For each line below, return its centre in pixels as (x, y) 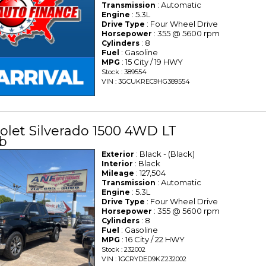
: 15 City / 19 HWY (152, 62)
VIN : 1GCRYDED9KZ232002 (144, 259)
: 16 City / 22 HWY (153, 240)
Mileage (118, 173)
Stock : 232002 (124, 250)
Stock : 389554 (124, 72)
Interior (118, 164)
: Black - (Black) (165, 154)
